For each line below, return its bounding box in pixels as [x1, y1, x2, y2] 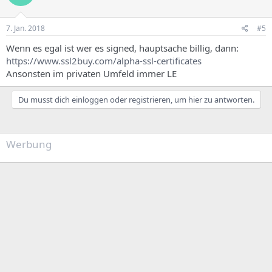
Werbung [6, 137, 52, 151]
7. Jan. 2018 [6, 22, 45, 33]
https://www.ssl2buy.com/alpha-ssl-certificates [6, 54, 202, 67]
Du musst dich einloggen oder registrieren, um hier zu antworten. [18, 93, 254, 105]
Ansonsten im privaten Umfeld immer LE [6, 67, 177, 80]
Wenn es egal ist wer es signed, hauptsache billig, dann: [6, 41, 239, 54]
